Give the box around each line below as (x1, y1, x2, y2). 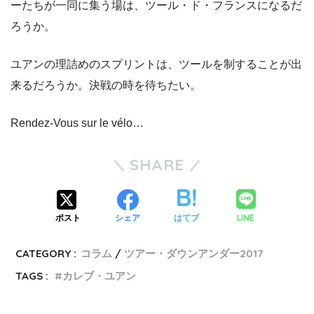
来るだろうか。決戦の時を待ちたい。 (11, 79, 201, 92)
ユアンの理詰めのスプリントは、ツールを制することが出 (11, 58, 302, 71)
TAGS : (15, 269, 49, 283)
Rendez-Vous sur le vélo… (11, 117, 144, 130)
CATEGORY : (15, 247, 77, 261)
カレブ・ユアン (62, 269, 137, 283)
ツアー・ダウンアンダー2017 (124, 247, 264, 261)
